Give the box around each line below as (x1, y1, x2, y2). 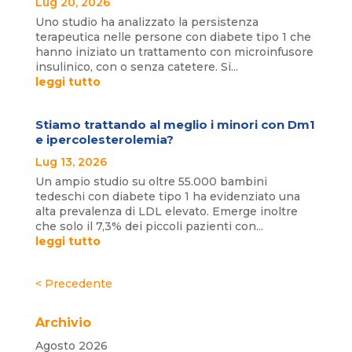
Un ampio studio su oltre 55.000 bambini (35, 174, 267, 189)
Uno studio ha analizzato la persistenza (35, 15, 258, 30)
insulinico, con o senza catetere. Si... (35, 60, 238, 75)
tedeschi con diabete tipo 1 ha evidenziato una (35, 189, 300, 204)
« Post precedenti (112, 277, 214, 291)
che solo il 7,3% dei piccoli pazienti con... (35, 219, 263, 234)
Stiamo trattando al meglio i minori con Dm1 (35, 117, 315, 133)
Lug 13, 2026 (35, 155, 107, 170)
